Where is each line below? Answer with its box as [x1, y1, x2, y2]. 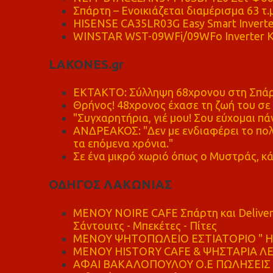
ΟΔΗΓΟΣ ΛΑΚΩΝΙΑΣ [48, 177, 172, 192]
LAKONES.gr [48, 57, 124, 71]
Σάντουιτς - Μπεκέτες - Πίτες [73, 219, 217, 232]
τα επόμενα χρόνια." [73, 137, 173, 149]
